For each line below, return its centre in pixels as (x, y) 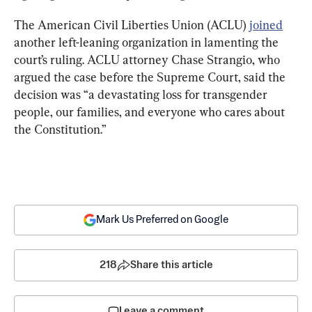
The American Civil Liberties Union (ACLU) (132, 24)
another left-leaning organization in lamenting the (148, 42)
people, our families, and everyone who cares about (151, 111)
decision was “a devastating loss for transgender (142, 94)
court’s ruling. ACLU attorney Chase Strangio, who (148, 59)
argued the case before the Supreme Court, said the (151, 77)
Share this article (171, 265)
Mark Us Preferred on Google (162, 219)
